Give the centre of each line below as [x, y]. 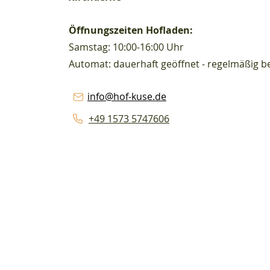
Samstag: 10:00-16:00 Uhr [126, 47]
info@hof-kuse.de [127, 96]
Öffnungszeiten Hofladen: [130, 30]
